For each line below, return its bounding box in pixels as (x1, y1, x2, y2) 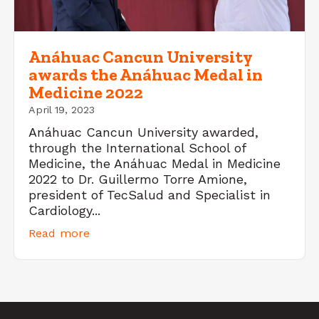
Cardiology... (28, 203, 100, 219)
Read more (28, 226, 90, 241)
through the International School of (28, 140, 246, 156)
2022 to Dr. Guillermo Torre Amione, (28, 172, 247, 187)
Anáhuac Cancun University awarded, (28, 125, 258, 140)
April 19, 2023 (28, 104, 95, 116)
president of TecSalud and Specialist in (28, 187, 271, 203)
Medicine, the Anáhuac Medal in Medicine (28, 156, 281, 172)
